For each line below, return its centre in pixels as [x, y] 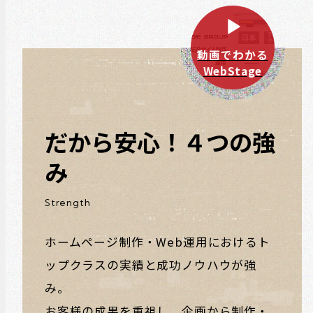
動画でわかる [233, 54]
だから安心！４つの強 [160, 141]
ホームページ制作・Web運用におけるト [157, 242]
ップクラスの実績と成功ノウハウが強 [151, 265]
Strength [67, 202]
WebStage [233, 70]
